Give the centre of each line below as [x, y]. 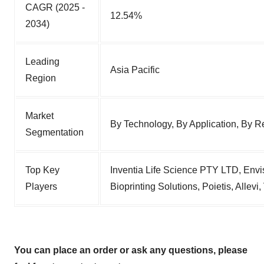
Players [41, 186]
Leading [42, 61]
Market [39, 115]
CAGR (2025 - [55, 7]
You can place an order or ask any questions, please [131, 250]
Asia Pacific [135, 70]
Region [41, 78]
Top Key [42, 170]
